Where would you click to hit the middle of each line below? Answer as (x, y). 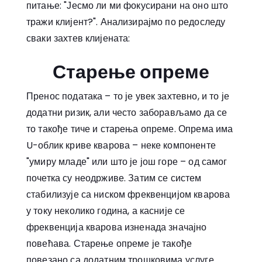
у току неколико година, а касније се (106, 211)
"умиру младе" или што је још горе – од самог (127, 162)
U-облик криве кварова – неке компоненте (121, 146)
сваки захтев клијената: (78, 39)
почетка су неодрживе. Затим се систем (114, 178)
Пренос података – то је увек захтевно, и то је (128, 96)
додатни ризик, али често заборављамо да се (127, 113)
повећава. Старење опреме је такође (109, 244)
